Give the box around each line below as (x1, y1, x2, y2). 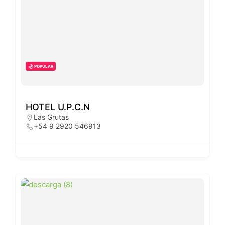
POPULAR (34, 63, 53, 69)
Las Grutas (34, 112, 69, 121)
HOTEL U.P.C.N (26, 101, 90, 113)
